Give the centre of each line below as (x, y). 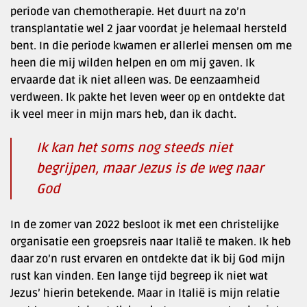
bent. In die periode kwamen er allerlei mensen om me (151, 46)
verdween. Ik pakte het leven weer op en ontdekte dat (148, 97)
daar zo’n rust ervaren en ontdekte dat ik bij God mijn (148, 259)
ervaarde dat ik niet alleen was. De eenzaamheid (135, 80)
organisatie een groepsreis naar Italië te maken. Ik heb (150, 242)
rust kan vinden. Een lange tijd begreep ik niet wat (139, 276)
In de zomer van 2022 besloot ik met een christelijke (145, 224)
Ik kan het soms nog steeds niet (134, 148)
